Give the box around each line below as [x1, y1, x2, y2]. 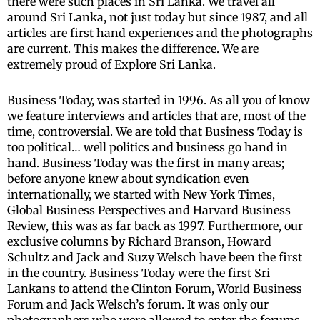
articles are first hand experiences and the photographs [7, 26, 313, 41]
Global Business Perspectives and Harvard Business [7, 203, 291, 218]
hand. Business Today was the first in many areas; [7, 156, 284, 171]
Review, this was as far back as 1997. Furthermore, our [7, 219, 303, 234]
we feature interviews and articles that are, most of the [7, 109, 306, 124]
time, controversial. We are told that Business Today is [7, 124, 303, 139]
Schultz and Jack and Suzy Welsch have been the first [7, 250, 302, 265]
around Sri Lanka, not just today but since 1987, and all [7, 10, 308, 25]
